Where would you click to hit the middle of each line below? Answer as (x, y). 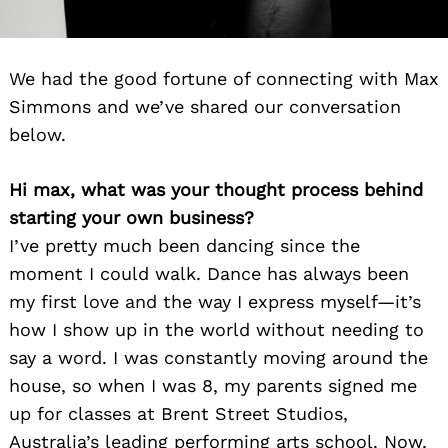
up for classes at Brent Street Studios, (178, 414)
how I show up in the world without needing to (216, 330)
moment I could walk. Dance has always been (209, 274)
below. (37, 135)
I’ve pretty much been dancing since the (184, 246)
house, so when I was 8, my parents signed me (213, 386)
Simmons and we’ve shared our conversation (205, 107)
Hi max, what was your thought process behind (216, 190)
